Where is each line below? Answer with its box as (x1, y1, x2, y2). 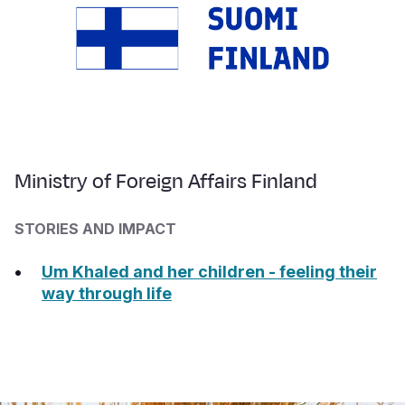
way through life (42, 284, 172, 304)
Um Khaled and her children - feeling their (42, 262, 377, 282)
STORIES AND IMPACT (14, 220, 176, 239)
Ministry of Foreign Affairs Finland (14, 167, 317, 197)
